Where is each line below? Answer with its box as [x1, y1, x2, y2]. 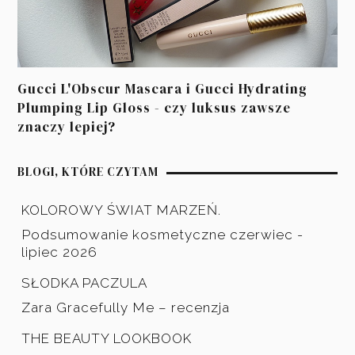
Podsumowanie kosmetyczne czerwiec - [21, 226, 304, 242]
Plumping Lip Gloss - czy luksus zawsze [17, 97, 292, 117]
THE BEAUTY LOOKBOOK [21, 330, 193, 346]
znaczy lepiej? [17, 116, 116, 136]
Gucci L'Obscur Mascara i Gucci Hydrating [17, 78, 308, 98]
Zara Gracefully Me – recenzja [21, 299, 231, 315]
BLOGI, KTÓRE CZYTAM [17, 163, 159, 181]
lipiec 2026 [21, 243, 98, 260]
